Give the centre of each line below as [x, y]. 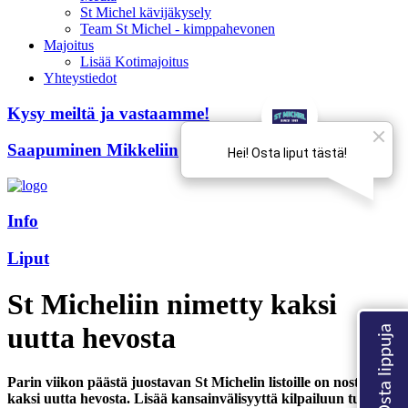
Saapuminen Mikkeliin [93, 150]
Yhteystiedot [80, 78]
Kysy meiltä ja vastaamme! [108, 113]
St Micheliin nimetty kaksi [172, 305]
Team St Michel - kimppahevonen [178, 29]
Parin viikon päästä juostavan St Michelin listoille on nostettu [195, 382]
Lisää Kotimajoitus [134, 61]
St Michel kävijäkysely [146, 12]
